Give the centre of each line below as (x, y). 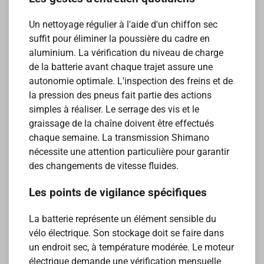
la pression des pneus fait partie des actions (121, 95)
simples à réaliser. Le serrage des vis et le (114, 110)
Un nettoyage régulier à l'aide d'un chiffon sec (123, 25)
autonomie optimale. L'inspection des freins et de (131, 81)
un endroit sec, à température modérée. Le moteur (132, 247)
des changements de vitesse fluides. (104, 166)
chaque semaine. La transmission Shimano (119, 138)
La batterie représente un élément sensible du (123, 219)
